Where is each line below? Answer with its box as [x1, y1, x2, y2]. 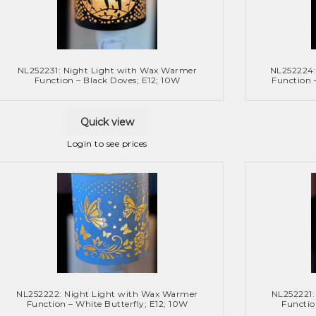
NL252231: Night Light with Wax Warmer [17, 64, 197, 75]
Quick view [80, 115, 134, 128]
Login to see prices [67, 138, 147, 150]
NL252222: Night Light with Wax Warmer [16, 288, 198, 300]
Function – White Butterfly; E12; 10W [26, 298, 188, 310]
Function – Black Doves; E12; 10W [34, 74, 181, 85]
